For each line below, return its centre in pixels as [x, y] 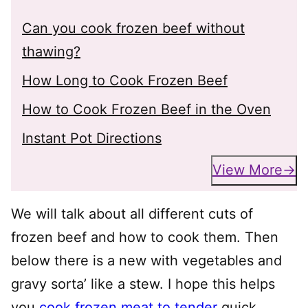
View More [247, 170]
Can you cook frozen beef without [133, 28]
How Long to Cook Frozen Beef [125, 80]
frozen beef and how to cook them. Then [145, 237]
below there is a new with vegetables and [146, 260]
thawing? [51, 51]
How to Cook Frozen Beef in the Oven [146, 109]
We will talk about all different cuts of [132, 213]
